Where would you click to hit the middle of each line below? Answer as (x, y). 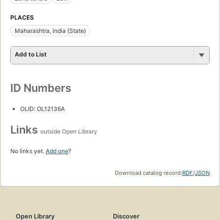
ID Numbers (41, 88)
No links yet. (28, 151)
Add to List (31, 55)
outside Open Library (69, 132)
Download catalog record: (149, 173)
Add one (57, 151)
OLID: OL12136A (42, 109)
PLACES (22, 18)
